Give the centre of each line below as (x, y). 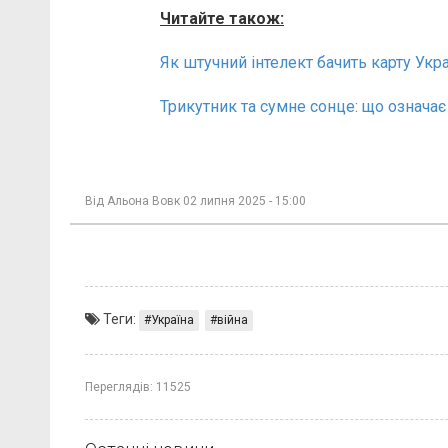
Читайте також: (222, 18)
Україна (172, 319)
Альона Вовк (143, 200)
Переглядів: (119, 386)
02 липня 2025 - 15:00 (244, 200)
